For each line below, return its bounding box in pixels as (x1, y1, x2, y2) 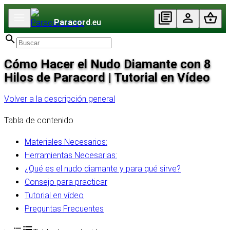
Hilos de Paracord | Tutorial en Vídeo (4, 70, 210, 85)
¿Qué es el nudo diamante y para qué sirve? (25, 164, 181, 174)
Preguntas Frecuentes (25, 204, 104, 214)
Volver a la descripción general (4, 94, 115, 104)
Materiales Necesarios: (25, 137, 107, 147)
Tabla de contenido (4, 116, 73, 126)
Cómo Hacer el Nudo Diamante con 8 (4, 57, 211, 72)
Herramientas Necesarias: (25, 150, 117, 161)
